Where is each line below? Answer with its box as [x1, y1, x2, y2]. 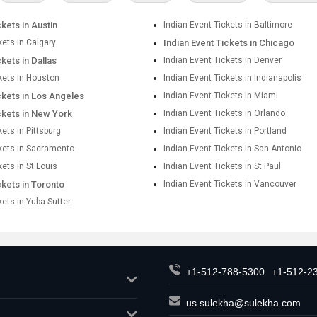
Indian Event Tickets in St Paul [163, 161, 282, 171]
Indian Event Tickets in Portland [163, 126, 287, 136]
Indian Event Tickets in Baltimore [163, 20, 293, 30]
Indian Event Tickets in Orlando [163, 108, 286, 118]
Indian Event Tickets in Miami [163, 91, 279, 100]
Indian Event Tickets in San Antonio [163, 144, 302, 154]
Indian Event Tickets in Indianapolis [163, 73, 302, 83]
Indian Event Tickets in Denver [163, 55, 282, 65]
